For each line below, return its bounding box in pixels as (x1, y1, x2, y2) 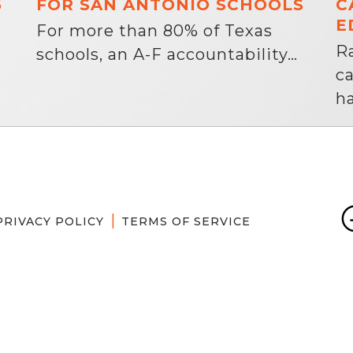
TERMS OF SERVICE (121, 214, 251, 229)
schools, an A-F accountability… (36, 45, 298, 64)
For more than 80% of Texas (36, 21, 273, 40)
